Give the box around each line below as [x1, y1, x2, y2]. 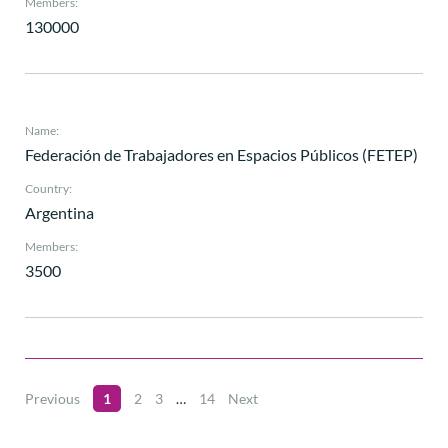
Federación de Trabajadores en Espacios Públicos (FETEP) [25, 144, 418, 164]
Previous [25, 390, 80, 408]
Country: [25, 180, 72, 196]
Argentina [25, 202, 94, 222]
